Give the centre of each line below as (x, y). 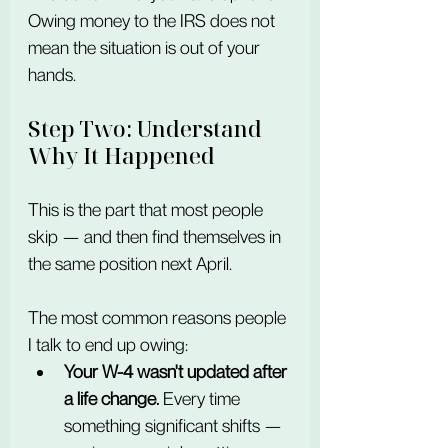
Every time (201, 398)
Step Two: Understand (147, 128)
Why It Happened (121, 155)
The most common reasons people (159, 317)
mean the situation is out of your (146, 47)
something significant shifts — (175, 425)
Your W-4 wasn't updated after (177, 371)
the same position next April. (130, 263)
